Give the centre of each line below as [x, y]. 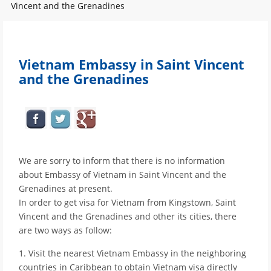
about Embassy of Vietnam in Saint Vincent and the [122, 175]
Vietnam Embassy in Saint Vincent [132, 64]
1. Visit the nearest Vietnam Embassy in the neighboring [132, 253]
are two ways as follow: [65, 230]
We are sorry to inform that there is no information [122, 161]
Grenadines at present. [66, 189]
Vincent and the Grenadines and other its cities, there [128, 217]
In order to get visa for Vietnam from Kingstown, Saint [127, 203]
